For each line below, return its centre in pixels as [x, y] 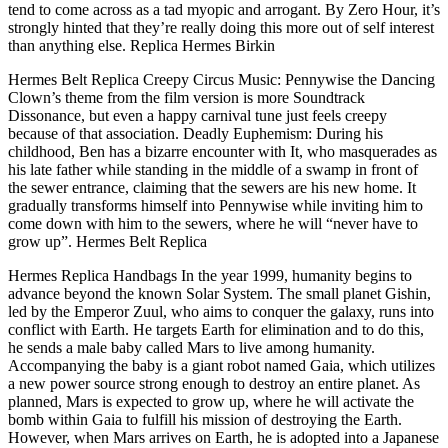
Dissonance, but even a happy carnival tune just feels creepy [197, 115]
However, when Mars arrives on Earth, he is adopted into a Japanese [223, 437]
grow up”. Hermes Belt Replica [107, 241]
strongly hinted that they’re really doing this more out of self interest [221, 27]
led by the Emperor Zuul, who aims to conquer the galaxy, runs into [221, 311]
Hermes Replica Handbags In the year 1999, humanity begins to [210, 275]
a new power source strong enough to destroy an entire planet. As [214, 383]
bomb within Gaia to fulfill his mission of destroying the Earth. [205, 419]
